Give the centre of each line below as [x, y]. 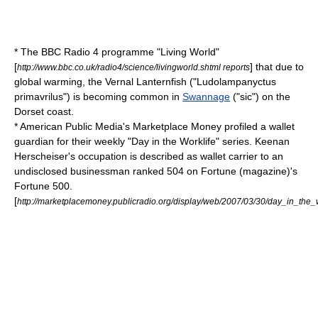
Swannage [206, 97]
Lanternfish [161, 82]
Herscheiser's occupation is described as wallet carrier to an [149, 156]
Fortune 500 [42, 186]
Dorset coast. [44, 111]
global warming [48, 82]
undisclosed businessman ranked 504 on [108, 171]
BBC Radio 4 [70, 52]
